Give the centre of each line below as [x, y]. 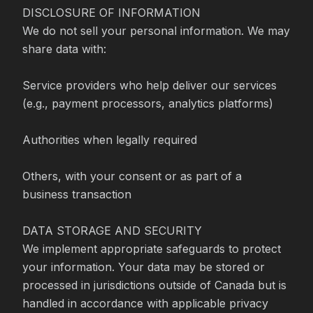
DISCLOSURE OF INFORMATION [111, 13]
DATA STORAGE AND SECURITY [112, 231]
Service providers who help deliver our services [150, 85]
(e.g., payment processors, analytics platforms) [148, 103]
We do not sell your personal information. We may [156, 31]
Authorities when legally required [110, 140]
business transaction [77, 194]
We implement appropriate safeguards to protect [152, 249]
